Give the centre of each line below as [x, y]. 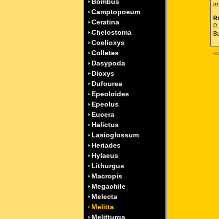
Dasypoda [108, 63]
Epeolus [105, 104]
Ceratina [105, 22]
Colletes [105, 53]
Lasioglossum [115, 135]
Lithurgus [108, 166]
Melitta [103, 207]
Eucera [103, 114]
